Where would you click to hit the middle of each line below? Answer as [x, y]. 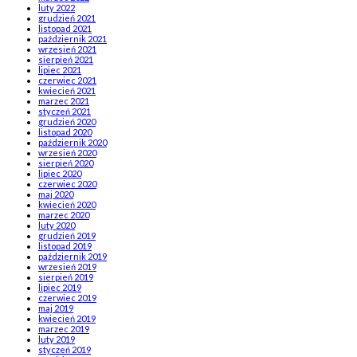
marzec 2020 [64, 214]
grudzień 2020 [67, 121]
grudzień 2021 [67, 18]
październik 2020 [73, 142]
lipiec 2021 [60, 69]
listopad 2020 [65, 131]
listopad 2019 [65, 245]
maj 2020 [56, 194]
